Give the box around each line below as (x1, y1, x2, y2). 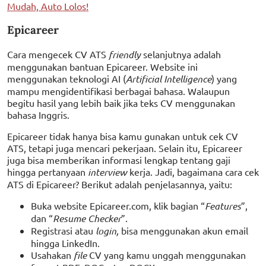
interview (88, 166, 129, 179)
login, (96, 224, 121, 237)
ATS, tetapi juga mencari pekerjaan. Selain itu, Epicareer (7, 142, 242, 154)
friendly (109, 48, 143, 61)
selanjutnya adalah (143, 48, 221, 61)
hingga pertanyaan (7, 166, 88, 178)
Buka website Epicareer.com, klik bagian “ (31, 199, 205, 212)
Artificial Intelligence (126, 72, 211, 85)
